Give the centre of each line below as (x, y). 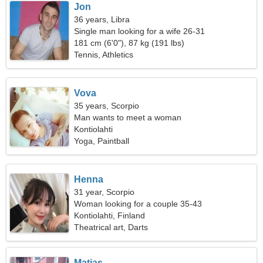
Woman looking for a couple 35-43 (138, 204)
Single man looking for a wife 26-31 (140, 31)
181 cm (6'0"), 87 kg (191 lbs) (129, 43)
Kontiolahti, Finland (110, 215)
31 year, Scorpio (104, 192)
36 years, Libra (102, 19)
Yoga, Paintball (102, 141)
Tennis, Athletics (104, 55)
